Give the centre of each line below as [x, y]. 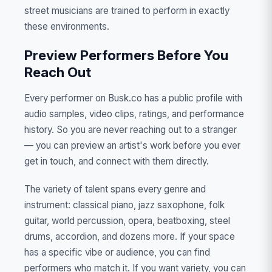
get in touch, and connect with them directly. [117, 161]
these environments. [67, 26]
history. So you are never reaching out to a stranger [131, 129]
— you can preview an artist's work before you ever [132, 145]
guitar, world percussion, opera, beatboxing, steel [127, 220]
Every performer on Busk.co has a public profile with [133, 98]
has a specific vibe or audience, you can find [117, 252]
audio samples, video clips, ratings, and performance [134, 114]
